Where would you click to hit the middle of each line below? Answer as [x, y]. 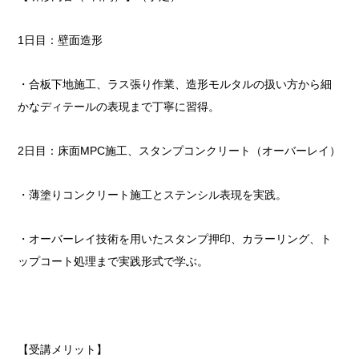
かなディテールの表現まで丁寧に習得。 [119, 107]
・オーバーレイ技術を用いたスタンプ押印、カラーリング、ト [175, 239]
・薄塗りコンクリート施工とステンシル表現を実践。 [153, 195]
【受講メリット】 [63, 350]
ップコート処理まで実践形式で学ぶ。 [113, 262]
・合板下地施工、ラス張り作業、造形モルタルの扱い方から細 [175, 85]
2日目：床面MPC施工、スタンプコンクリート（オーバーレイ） [179, 151]
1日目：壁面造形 [61, 40]
